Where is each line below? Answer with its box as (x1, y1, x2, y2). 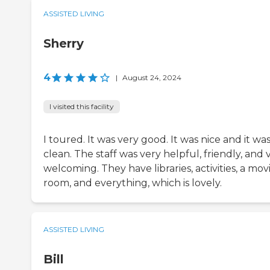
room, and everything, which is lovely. (43, 177, 222, 189)
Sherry (43, 36, 84, 51)
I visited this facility (49, 102, 114, 111)
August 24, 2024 (122, 73, 181, 83)
